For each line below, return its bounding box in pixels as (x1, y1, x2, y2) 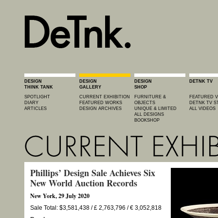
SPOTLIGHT (24, 94, 50, 99)
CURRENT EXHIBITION (79, 94, 130, 99)
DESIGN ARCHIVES (79, 106, 122, 111)
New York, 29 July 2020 (30, 191, 90, 200)
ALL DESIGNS (134, 112, 164, 117)
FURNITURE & (134, 94, 166, 99)
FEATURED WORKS (79, 100, 122, 105)
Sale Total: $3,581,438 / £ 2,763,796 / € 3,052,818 (30, 204, 162, 211)
